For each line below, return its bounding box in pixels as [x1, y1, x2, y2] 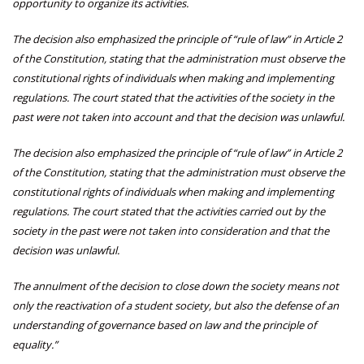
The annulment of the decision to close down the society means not [12, 279, 339, 294]
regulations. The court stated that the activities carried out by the [12, 204, 325, 219]
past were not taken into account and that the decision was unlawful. [12, 110, 344, 125]
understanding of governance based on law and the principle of [12, 318, 316, 333]
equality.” [12, 337, 58, 353]
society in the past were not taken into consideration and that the [12, 223, 329, 239]
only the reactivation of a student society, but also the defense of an [12, 298, 339, 314]
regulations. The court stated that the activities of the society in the [12, 90, 334, 106]
